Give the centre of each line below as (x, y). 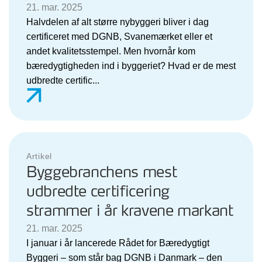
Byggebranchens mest (102, 173)
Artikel (39, 156)
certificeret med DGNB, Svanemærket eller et (119, 36)
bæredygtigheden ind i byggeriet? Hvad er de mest (131, 65)
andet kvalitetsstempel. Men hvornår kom (111, 51)
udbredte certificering (98, 192)
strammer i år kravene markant (130, 211)
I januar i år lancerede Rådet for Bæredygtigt (118, 243)
